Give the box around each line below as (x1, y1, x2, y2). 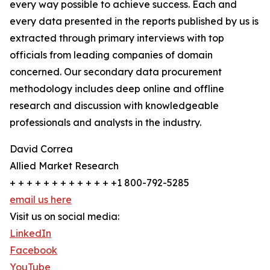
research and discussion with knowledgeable (10, 99, 219, 112)
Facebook (10, 244, 57, 257)
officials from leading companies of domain (10, 49, 213, 61)
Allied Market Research (10, 160, 119, 172)
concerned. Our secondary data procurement (10, 66, 222, 78)
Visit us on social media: (10, 210, 119, 223)
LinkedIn (10, 227, 51, 240)
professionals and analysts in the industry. (10, 116, 201, 129)
